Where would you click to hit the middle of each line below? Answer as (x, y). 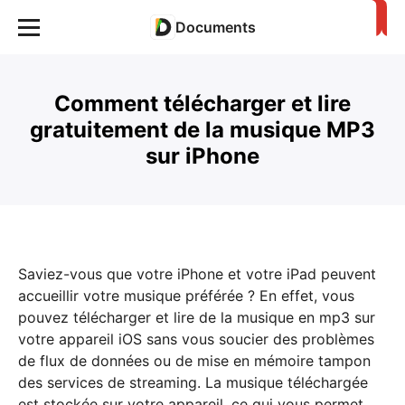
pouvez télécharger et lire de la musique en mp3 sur (197, 317)
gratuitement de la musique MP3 (202, 130)
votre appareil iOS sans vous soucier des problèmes (196, 339)
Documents (215, 27)
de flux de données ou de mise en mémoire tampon (194, 361)
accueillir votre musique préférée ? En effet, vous (186, 296)
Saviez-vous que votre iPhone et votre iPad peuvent (197, 274)
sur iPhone (202, 156)
